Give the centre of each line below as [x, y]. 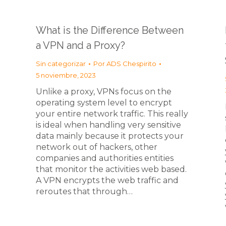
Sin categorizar [61, 64]
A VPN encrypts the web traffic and [107, 180]
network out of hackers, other [97, 147]
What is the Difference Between [110, 30]
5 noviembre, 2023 [66, 75]
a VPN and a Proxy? [80, 45]
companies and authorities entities [105, 158]
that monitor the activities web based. [111, 169]
